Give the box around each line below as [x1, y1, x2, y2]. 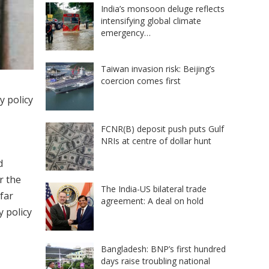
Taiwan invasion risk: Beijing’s [101, 62, 215, 74]
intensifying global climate [101, 14, 201, 26]
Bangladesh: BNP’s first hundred [101, 243, 226, 255]
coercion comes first [101, 74, 181, 86]
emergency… [101, 26, 151, 38]
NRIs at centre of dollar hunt [101, 134, 211, 147]
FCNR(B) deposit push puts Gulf [101, 122, 224, 134]
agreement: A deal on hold [101, 195, 204, 207]
